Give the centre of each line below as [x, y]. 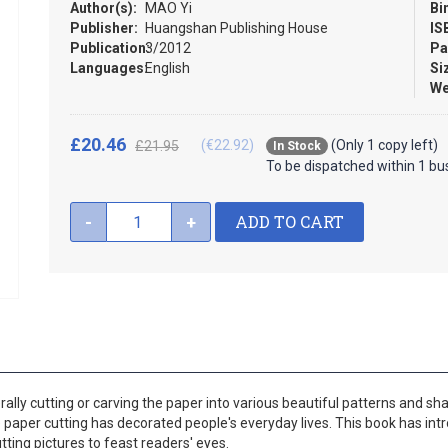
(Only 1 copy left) [383, 145]
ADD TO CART [289, 221]
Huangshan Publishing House [236, 28]
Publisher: [104, 28]
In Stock [297, 146]
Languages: [109, 68]
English [167, 68]
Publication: [110, 48]
